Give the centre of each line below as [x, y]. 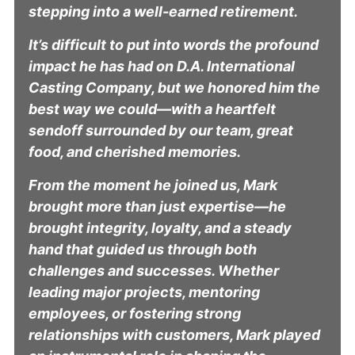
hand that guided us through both [143, 249]
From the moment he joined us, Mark [153, 185]
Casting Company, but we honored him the [174, 87]
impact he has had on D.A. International [162, 66]
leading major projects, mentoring [144, 292]
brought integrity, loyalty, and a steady [160, 227]
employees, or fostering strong [135, 313]
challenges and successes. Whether [154, 270]
